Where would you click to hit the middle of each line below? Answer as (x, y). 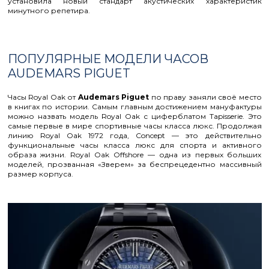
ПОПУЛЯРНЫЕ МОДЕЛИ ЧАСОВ (108, 59)
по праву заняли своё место (205, 97)
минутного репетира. (49, 11)
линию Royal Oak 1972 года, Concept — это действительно (134, 135)
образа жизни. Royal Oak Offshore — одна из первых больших (134, 155)
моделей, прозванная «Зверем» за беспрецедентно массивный (134, 164)
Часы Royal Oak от (43, 97)
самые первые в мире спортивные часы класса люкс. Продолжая (134, 126)
